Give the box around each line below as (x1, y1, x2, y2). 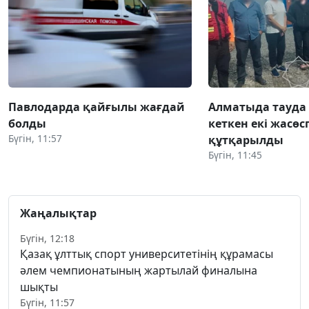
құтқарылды (208, 132, 283, 148)
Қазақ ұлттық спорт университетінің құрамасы (20, 246, 273, 262)
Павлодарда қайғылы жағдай (8, 99, 185, 115)
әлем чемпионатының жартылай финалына (20, 263, 257, 279)
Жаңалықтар (20, 206, 97, 221)
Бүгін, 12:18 (20, 232, 74, 246)
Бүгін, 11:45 (208, 148, 262, 162)
